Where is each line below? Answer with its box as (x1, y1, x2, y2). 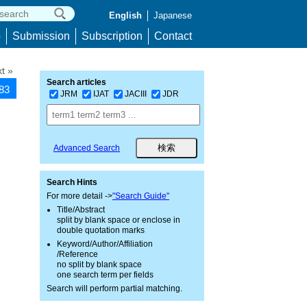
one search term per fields (57, 270, 153, 280)
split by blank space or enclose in (57, 215, 180, 225)
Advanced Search (53, 143, 120, 153)
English (109, 10, 142, 21)
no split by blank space (57, 260, 142, 269)
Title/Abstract (57, 205, 105, 214)
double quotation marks (57, 225, 145, 235)
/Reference (57, 249, 98, 259)
